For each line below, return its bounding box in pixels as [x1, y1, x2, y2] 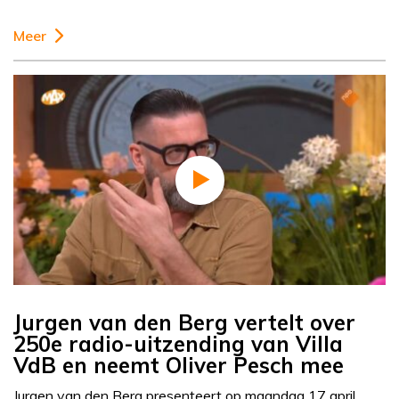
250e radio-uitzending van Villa [13, 330, 343, 358]
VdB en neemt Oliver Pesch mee [13, 352, 344, 379]
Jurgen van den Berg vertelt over [13, 309, 355, 337]
